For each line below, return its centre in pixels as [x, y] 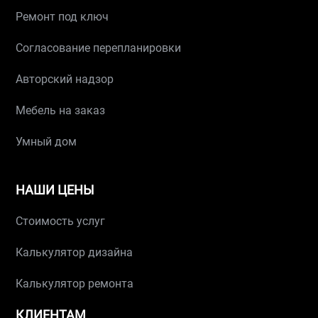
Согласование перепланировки [99, 48]
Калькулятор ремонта [75, 284]
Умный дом [46, 142]
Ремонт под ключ [62, 17]
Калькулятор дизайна [75, 252]
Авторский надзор [65, 79]
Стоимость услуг [61, 221]
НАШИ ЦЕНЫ [55, 190]
